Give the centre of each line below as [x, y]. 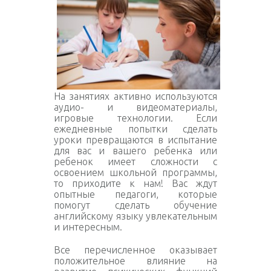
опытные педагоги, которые [135, 194]
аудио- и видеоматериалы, [135, 107]
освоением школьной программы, [135, 172]
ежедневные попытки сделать [135, 129]
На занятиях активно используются [135, 96]
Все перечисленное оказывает [135, 250]
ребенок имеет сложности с [135, 162]
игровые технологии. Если [135, 118]
